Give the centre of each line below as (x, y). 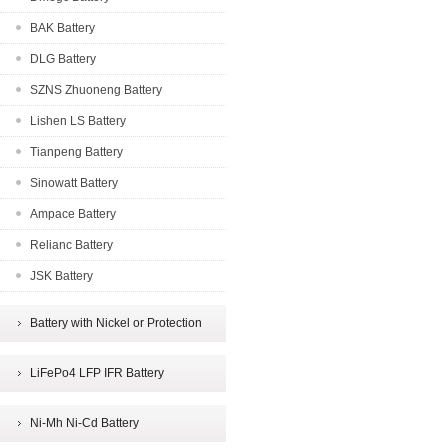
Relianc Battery (71, 245)
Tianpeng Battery (76, 152)
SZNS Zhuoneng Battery (96, 90)
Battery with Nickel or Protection (116, 323)
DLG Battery (63, 59)
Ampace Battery (73, 214)
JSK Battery (61, 276)
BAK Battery (62, 28)
